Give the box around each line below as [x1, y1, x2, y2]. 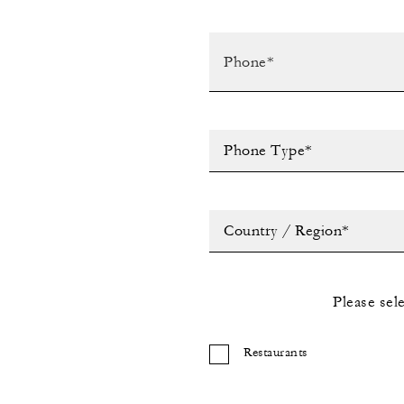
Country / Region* [224, 222, 350, 240]
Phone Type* [224, 142, 313, 160]
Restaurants [243, 344, 308, 361]
